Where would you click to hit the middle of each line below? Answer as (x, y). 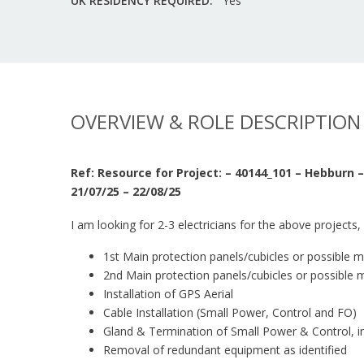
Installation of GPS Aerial (168, 294)
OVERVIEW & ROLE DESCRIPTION (216, 121)
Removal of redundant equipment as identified (225, 350)
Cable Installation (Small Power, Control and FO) (230, 312)
